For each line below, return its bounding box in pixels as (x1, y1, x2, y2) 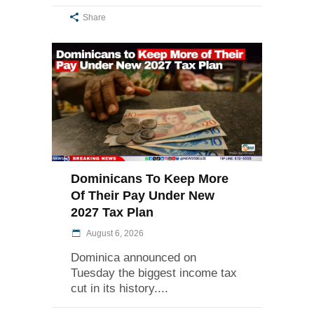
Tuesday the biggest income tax (71, 266, 237, 280)
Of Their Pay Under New (71, 189, 214, 203)
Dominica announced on (71, 251, 196, 265)
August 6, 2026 (85, 228, 144, 239)
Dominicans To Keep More (71, 172, 228, 186)
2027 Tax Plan (71, 205, 153, 220)
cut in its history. (71, 282, 158, 296)
